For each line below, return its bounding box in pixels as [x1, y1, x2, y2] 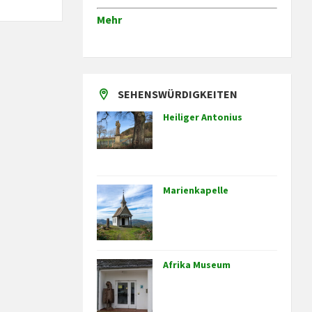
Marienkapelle [163, 184, 229, 197]
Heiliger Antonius [163, 111, 243, 124]
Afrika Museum [163, 258, 231, 272]
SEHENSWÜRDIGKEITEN [118, 87, 238, 102]
